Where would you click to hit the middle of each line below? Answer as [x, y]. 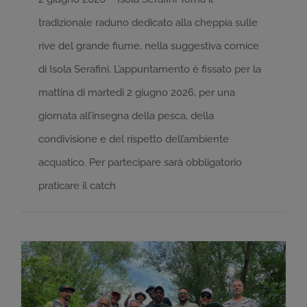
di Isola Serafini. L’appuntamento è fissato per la [150, 69]
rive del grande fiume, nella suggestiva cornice [149, 46]
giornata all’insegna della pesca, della [126, 116]
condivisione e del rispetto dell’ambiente [134, 139]
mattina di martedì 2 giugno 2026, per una [137, 93]
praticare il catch [77, 186]
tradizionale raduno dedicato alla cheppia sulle [148, 23]
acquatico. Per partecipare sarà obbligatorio [140, 162]
